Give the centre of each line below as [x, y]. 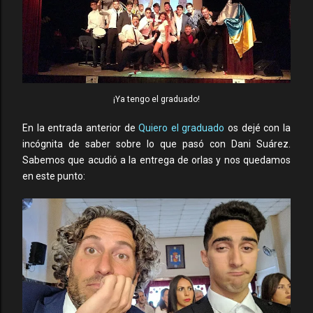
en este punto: [54, 176]
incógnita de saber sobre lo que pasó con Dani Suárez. [156, 144]
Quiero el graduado [182, 128]
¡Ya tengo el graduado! [156, 99]
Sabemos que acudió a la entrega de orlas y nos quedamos [156, 160]
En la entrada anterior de [81, 128]
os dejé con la [258, 128]
